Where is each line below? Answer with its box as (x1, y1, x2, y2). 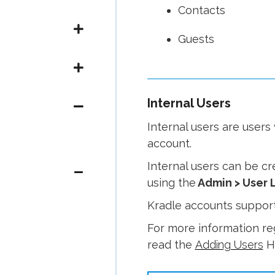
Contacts (177, 4, 225, 17)
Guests (177, 33, 214, 45)
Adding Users (195, 238, 263, 251)
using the (147, 176, 196, 189)
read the (147, 238, 195, 251)
